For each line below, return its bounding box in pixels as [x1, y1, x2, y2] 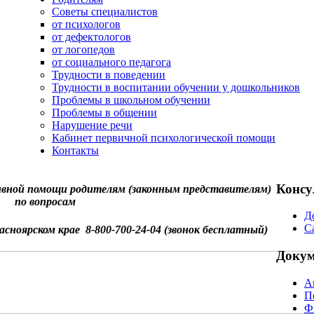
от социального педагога [52, 56, 171, 68]
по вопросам [14, 196, 76, 208]
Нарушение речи [52, 119, 132, 131]
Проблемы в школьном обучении [52, 94, 210, 106]
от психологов [52, 18, 121, 30]
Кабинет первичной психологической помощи [52, 132, 275, 144]
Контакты [52, 144, 99, 156]
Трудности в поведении [52, 69, 165, 81]
